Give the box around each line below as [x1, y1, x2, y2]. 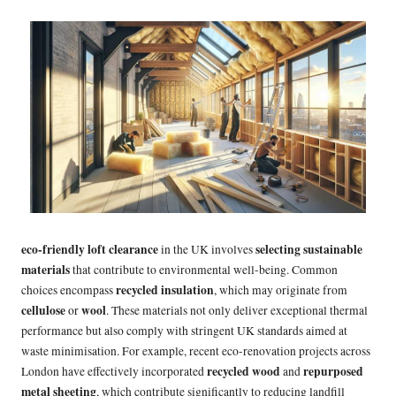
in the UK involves [158, 240, 255, 257]
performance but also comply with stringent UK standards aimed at [21, 322, 347, 339]
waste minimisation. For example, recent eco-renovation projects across [21, 342, 370, 359]
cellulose [21, 301, 65, 319]
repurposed [303, 362, 363, 380]
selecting [255, 240, 301, 258]
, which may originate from [214, 281, 347, 298]
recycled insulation [116, 280, 214, 299]
